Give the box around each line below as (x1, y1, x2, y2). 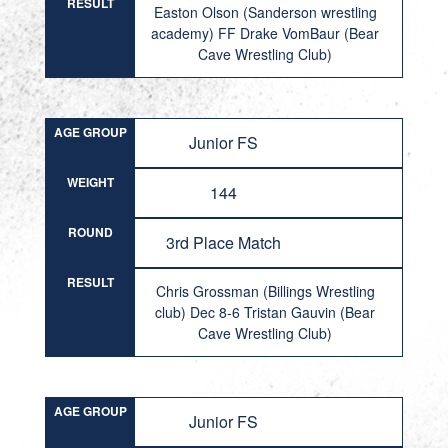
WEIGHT (66, 173, 114, 191)
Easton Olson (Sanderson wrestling (153, 2, 377, 22)
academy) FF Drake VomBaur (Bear (151, 23, 380, 43)
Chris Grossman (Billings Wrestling (155, 281, 375, 301)
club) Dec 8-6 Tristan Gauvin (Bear (155, 302, 376, 322)
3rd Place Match (166, 231, 282, 254)
